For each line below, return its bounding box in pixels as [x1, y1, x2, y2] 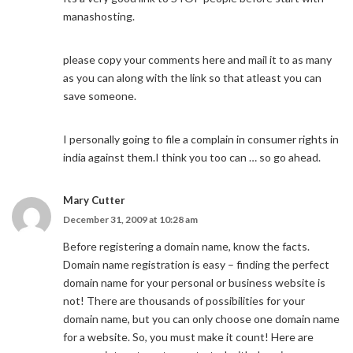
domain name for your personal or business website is [63, 276, 325, 289]
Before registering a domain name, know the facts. [63, 240, 310, 253]
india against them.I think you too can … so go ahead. [63, 150, 321, 164]
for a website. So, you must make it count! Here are [63, 330, 314, 344]
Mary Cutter [63, 194, 125, 206]
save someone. [63, 89, 136, 102]
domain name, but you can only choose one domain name [63, 312, 340, 325]
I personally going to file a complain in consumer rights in [63, 132, 339, 146]
